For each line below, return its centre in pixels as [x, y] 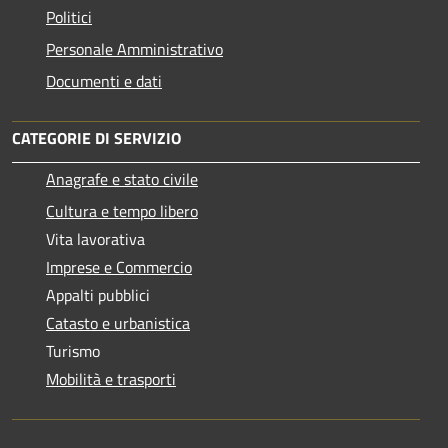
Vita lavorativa [95, 238]
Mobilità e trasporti [111, 378]
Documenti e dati [104, 80]
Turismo [73, 350]
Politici [69, 16]
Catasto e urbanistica [118, 322]
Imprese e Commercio [119, 266]
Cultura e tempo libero [122, 210]
